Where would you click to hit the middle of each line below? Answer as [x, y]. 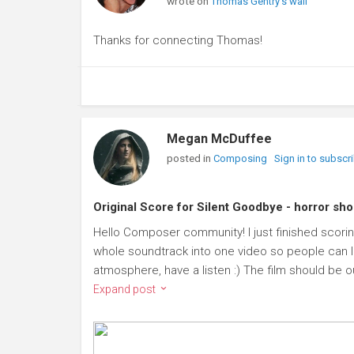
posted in [190, 158]
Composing [241, 159]
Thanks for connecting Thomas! [178, 41]
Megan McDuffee [219, 139]
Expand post [126, 290]
